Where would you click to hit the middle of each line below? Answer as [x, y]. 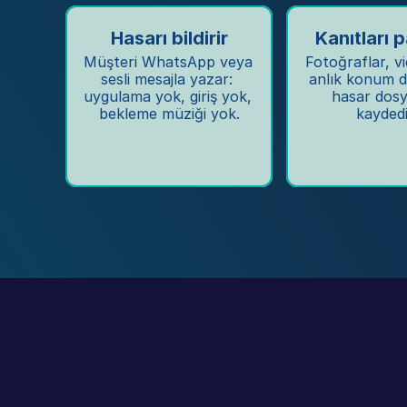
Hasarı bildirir [169, 38]
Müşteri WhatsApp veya [168, 62]
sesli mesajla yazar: [167, 79]
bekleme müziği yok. [169, 114]
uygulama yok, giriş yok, [168, 96]
